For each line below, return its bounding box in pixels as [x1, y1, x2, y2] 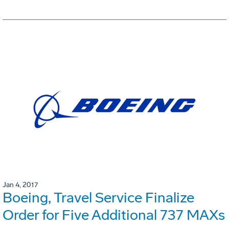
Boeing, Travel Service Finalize [3, 189, 194, 206]
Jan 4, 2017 [3, 180, 38, 189]
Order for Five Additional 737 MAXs [3, 206, 225, 223]
